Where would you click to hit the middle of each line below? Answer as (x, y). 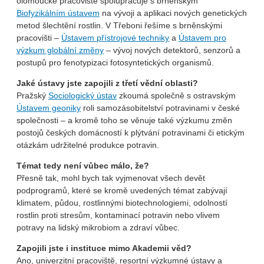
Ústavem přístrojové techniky (115, 38)
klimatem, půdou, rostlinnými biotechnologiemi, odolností (122, 203)
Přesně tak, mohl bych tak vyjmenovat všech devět (111, 178)
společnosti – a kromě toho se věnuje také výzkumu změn (124, 121)
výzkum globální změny (60, 50)
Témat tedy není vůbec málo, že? (83, 166)
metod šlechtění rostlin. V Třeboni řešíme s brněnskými (119, 26)
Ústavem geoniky (49, 108)
